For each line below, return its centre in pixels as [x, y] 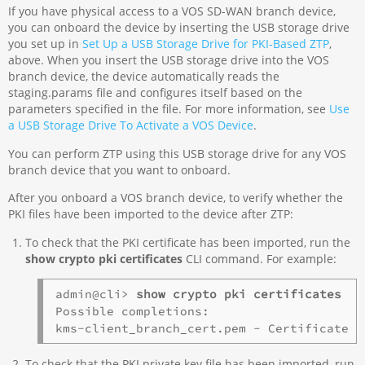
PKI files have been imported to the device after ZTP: [151, 214]
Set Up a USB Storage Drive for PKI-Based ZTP [206, 44]
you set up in [46, 44]
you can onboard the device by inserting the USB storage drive [179, 28]
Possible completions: [132, 311]
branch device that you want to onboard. [120, 169]
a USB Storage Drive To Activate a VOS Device [131, 125]
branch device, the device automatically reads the [144, 77]
